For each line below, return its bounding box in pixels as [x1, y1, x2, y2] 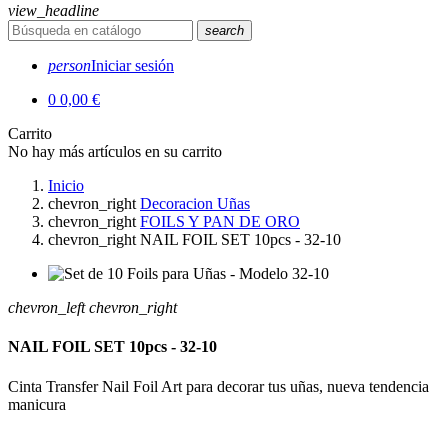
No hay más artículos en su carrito [8, 143, 222, 160]
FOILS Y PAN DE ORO [140, 213, 300, 230]
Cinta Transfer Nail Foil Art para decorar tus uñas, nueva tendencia [8, 377, 429, 395]
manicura [8, 395, 66, 413]
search [205, 23, 244, 38]
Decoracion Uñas [140, 195, 250, 212]
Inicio [48, 177, 84, 194]
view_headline [8, 2, 99, 19]
